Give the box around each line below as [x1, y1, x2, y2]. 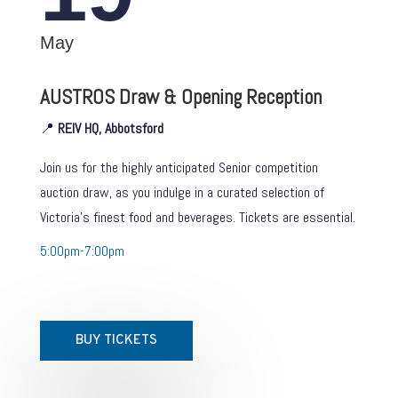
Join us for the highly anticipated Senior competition [39, 158, 318, 177]
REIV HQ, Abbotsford [57, 119, 163, 138]
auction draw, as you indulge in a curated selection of [39, 183, 324, 202]
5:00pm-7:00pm [39, 242, 124, 260]
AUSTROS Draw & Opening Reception [39, 84, 322, 110]
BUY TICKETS [75, 332, 157, 349]
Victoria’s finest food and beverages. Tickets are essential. [39, 208, 355, 227]
